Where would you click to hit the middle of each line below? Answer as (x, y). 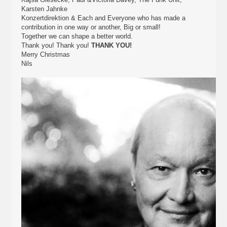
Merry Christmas (46, 54)
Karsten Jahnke (45, 9)
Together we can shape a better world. (77, 36)
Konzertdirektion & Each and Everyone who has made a (104, 18)
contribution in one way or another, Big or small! (91, 27)
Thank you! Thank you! (56, 45)
